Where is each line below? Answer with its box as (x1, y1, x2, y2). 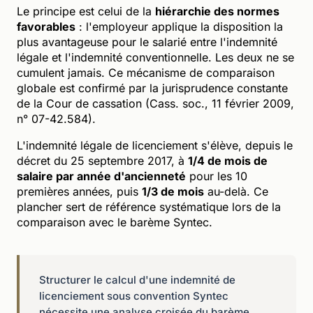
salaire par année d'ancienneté (17, 168, 186, 183)
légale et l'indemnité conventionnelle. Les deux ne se (17, 50, 294, 64)
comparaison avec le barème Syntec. (17, 214, 212, 229)
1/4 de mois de (188, 153, 268, 168)
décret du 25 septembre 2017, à (17, 153, 188, 168)
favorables (17, 19, 75, 34)
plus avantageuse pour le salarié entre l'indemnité (17, 34, 277, 49)
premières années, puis (17, 184, 142, 198)
